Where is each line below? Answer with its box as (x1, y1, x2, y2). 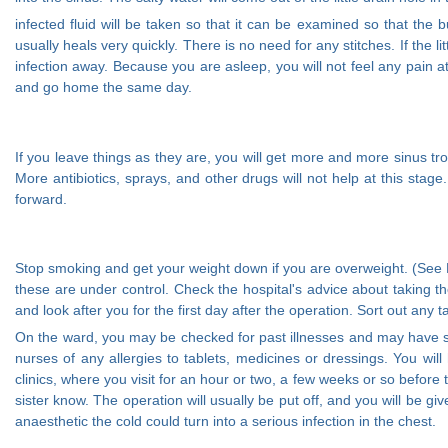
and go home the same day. (15, 79, 192, 96)
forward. (15, 190, 67, 207)
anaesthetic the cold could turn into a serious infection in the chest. (15, 412, 436, 429)
